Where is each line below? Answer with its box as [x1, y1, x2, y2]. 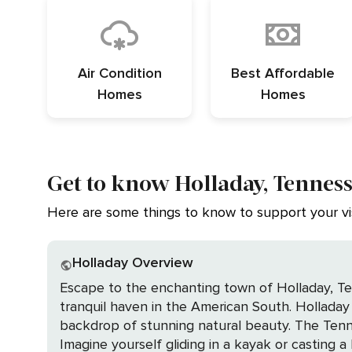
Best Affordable [231, 64, 335, 82]
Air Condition [77, 64, 162, 82]
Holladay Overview [82, 253, 194, 271]
